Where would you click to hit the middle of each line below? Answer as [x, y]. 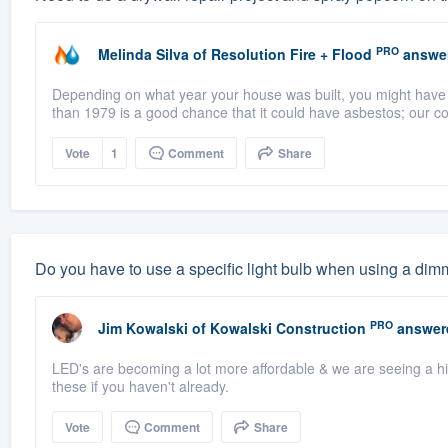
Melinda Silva [143, 54]
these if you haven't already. [140, 386]
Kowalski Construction [287, 328]
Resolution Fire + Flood [291, 54]
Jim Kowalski [142, 328]
